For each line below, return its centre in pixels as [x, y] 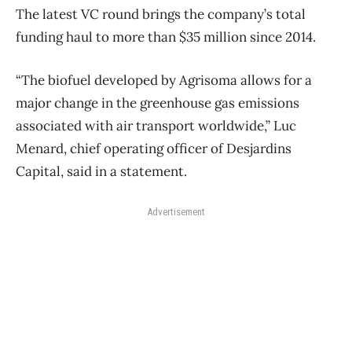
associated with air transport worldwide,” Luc [156, 125]
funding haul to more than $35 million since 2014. [166, 37]
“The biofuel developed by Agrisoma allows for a [164, 80]
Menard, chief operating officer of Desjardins [154, 148]
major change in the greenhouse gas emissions [158, 103]
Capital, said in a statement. [101, 171]
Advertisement [176, 211]
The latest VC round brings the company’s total [161, 14]
